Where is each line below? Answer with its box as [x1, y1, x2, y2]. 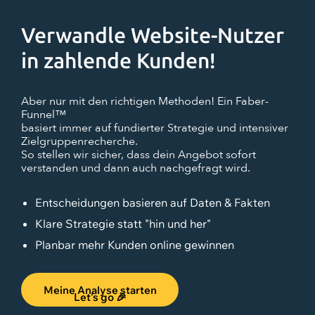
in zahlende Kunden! [21, 49, 215, 75]
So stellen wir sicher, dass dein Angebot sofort [21, 147, 256, 163]
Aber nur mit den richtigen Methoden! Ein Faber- [21, 94, 269, 110]
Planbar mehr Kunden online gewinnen [35, 238, 234, 252]
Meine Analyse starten [43, 283, 157, 297]
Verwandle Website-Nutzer [21, 23, 284, 49]
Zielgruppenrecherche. [21, 134, 138, 150]
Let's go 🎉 [73, 290, 127, 304]
